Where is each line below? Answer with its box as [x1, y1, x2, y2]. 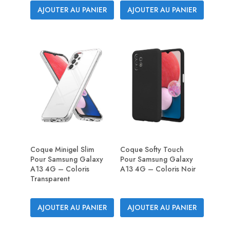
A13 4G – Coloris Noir [120, 164, 196, 175]
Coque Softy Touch [120, 144, 184, 155]
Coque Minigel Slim [30, 144, 94, 155]
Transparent [30, 174, 70, 184]
